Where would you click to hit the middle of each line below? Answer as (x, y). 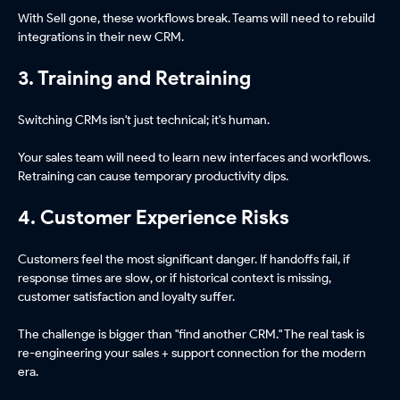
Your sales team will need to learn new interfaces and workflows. (194, 158)
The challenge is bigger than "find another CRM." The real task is (191, 334)
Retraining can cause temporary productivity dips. (153, 176)
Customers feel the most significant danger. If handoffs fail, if (184, 259)
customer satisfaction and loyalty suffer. (126, 297)
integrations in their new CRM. (101, 37)
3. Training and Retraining (134, 79)
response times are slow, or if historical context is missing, (175, 278)
